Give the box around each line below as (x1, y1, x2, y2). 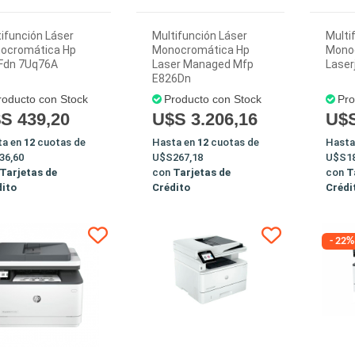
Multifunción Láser (151, 29, 247, 42)
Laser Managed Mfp (151, 58, 254, 71)
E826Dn (151, 72, 191, 85)
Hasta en (151, 136, 197, 148)
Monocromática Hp (151, 44, 250, 56)
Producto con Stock (163, 93, 261, 105)
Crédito (151, 181, 190, 193)
